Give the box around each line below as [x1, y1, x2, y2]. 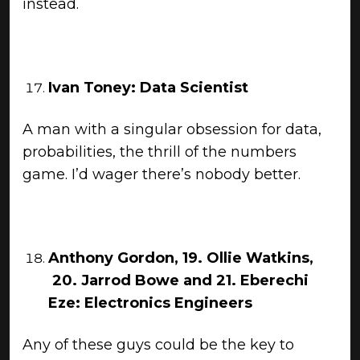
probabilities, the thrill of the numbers [22, 143, 297, 161]
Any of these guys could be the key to [22, 336, 294, 354]
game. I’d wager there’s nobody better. [22, 166, 305, 183]
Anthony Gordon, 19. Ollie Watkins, [48, 249, 313, 267]
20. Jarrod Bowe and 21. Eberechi [48, 272, 309, 289]
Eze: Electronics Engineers [48, 294, 252, 312]
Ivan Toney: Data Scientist [48, 79, 248, 96]
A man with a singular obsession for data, [22, 121, 321, 138]
